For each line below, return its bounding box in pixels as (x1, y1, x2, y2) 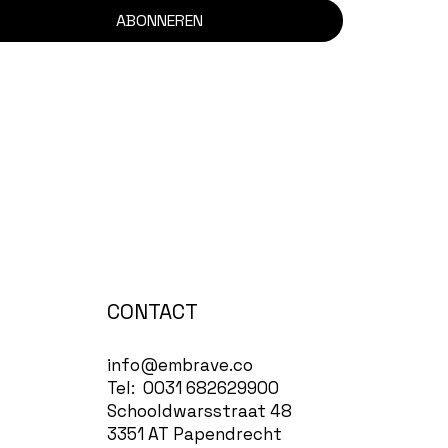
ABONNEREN (115, 10, 203, 32)
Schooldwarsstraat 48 (107, 399, 293, 422)
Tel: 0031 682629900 (107, 376, 280, 399)
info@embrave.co (107, 353, 254, 376)
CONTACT (107, 297, 199, 325)
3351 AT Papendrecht (107, 422, 283, 445)
